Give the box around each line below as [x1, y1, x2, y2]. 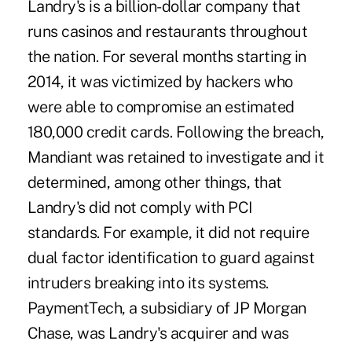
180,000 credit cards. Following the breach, [27, 123, 324, 142]
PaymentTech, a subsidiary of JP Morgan [27, 299, 306, 318]
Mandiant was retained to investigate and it [27, 148, 324, 167]
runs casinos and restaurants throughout [27, 22, 308, 42]
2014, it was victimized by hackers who [27, 72, 293, 92]
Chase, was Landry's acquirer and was [27, 324, 289, 343]
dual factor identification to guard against [27, 248, 315, 268]
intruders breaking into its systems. [27, 273, 269, 293]
